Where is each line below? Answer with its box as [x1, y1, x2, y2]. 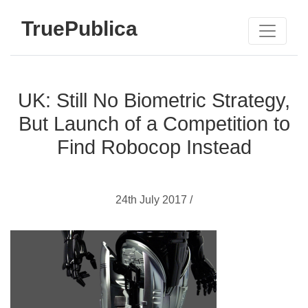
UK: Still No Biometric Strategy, [18, 89, 290, 111]
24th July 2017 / [115, 194, 192, 206]
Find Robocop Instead [56, 136, 252, 158]
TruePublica [21, 16, 137, 40]
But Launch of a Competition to [18, 113, 290, 135]
